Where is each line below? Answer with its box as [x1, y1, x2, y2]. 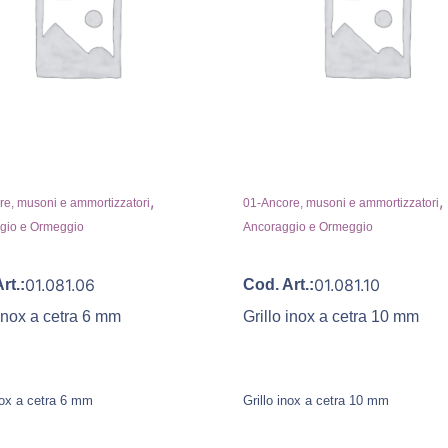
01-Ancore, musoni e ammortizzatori [243, 195, 439, 210]
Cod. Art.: [243, 275, 314, 293]
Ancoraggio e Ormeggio [243, 219, 373, 234]
